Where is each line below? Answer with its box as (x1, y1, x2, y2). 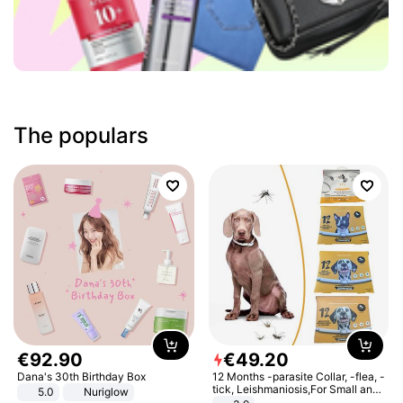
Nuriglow (84, 384, 130, 399)
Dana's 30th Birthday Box (17, 369, 147, 383)
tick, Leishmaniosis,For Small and (211, 381, 379, 396)
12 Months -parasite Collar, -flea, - (211, 369, 385, 383)
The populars (13, 122, 149, 148)
